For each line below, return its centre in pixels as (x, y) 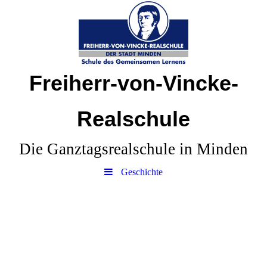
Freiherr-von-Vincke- (133, 83)
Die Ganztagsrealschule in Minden (133, 149)
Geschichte (142, 172)
